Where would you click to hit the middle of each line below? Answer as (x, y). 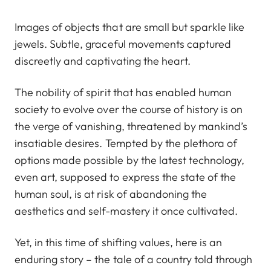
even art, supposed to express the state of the (126, 177)
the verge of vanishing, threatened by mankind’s (131, 126)
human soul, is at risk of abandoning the (111, 194)
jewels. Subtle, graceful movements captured (123, 44)
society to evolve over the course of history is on (129, 109)
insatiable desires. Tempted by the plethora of (126, 143)
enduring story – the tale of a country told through (134, 260)
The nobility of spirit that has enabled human (123, 93)
